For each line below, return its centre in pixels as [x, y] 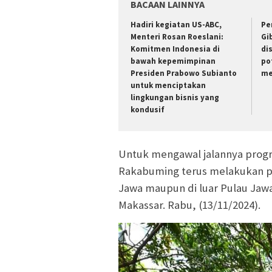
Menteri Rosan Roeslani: [177, 37]
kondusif [148, 110]
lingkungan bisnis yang [175, 98]
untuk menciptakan [168, 86]
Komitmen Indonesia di [175, 49]
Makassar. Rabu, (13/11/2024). [189, 205]
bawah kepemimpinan [173, 61]
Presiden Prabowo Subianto [184, 73]
